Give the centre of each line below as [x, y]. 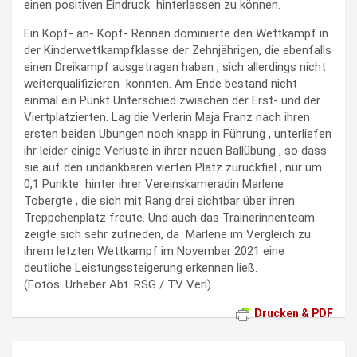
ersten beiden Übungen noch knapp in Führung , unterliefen [178, 133]
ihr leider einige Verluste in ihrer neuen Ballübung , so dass [175, 150]
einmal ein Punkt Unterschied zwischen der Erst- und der [172, 100]
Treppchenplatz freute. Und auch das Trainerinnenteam [169, 217]
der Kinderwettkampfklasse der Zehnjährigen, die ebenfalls [178, 50]
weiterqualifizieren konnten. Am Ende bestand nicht [161, 83]
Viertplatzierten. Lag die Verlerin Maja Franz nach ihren [167, 117]
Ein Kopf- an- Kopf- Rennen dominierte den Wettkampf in [176, 33]
